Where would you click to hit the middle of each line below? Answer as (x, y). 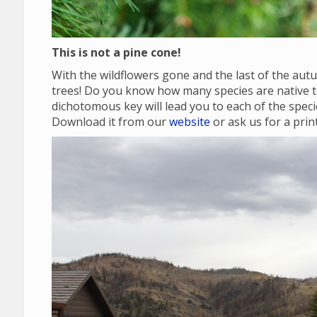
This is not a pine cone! (116, 52)
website (190, 122)
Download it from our (110, 122)
